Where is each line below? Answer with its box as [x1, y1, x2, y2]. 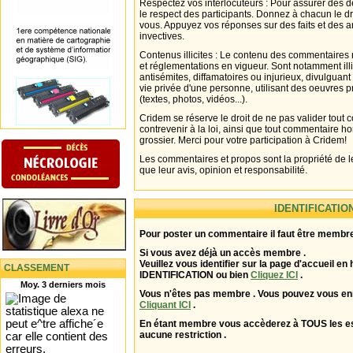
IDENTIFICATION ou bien [139, 269, 251, 281]
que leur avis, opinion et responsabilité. [139, 165, 307, 176]
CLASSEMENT [4, 262, 69, 273]
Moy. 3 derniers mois [20, 279, 106, 289]
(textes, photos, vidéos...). [139, 94, 247, 105]
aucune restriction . [139, 329, 226, 340]
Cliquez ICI [251, 269, 298, 281]
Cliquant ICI [139, 299, 191, 310]
